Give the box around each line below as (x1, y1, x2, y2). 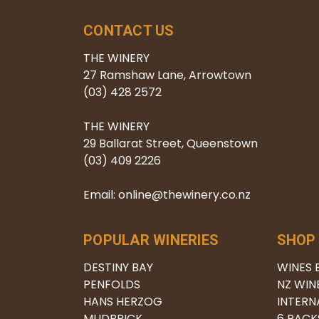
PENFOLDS (83, 276, 140, 293)
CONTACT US (83, 21, 174, 39)
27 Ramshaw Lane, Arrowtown (83, 66, 251, 83)
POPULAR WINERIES (83, 231, 219, 249)
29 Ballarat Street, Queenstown (83, 135, 258, 152)
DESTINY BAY (83, 258, 153, 276)
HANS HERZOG (83, 293, 162, 310)
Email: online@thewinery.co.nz (83, 186, 251, 203)
